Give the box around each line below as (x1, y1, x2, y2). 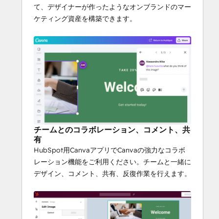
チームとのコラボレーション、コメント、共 (34, 125, 190, 135)
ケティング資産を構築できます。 (34, 14, 136, 23)
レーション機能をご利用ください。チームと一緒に (34, 157, 191, 167)
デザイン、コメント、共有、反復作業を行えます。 (34, 169, 191, 178)
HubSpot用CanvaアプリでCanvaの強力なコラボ (34, 146, 185, 155)
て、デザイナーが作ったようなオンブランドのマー (34, 2, 191, 12)
